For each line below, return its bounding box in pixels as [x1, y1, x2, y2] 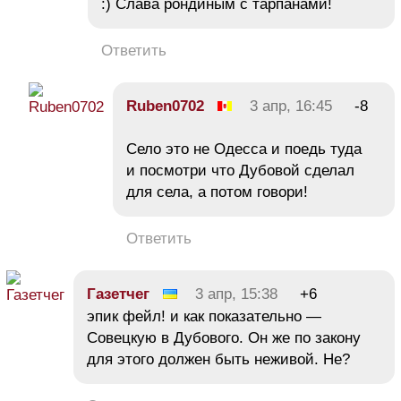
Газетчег [87, 285, 149, 303]
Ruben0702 [126, 97, 204, 115]
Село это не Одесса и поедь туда [126, 140, 362, 158]
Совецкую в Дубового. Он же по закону [87, 328, 361, 346]
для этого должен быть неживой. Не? [87, 350, 354, 368]
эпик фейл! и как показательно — [87, 307, 321, 325]
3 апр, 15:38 [195, 285, 277, 303]
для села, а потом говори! [126, 183, 308, 200]
